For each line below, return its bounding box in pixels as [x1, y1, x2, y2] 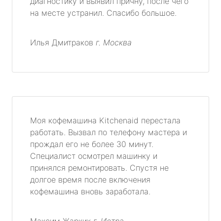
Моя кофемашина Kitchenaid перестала [30, 115, 181, 125]
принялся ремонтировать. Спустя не [30, 162, 169, 173]
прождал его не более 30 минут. [30, 139, 153, 149]
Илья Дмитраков [30, 37, 96, 47]
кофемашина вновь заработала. [30, 186, 150, 196]
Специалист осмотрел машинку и [30, 150, 157, 161]
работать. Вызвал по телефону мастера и [30, 127, 187, 137]
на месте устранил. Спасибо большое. [30, 7, 177, 18]
